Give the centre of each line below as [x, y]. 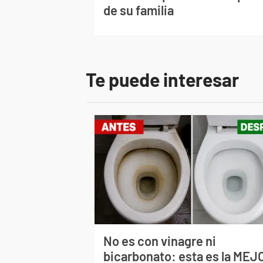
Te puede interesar [162, 79]
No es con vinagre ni [160, 240]
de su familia [139, 10]
